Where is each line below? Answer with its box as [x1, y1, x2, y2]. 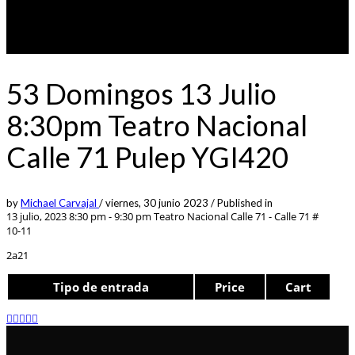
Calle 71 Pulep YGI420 [6, 139, 288, 174]
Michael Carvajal [21, 196, 99, 209]
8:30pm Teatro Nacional [6, 107, 307, 143]
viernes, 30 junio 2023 [105, 196, 211, 209]
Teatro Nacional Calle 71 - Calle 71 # [151, 208, 319, 223]
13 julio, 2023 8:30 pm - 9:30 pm [6, 208, 151, 223]
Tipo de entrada [52, 278, 149, 295]
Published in [217, 196, 273, 209]
